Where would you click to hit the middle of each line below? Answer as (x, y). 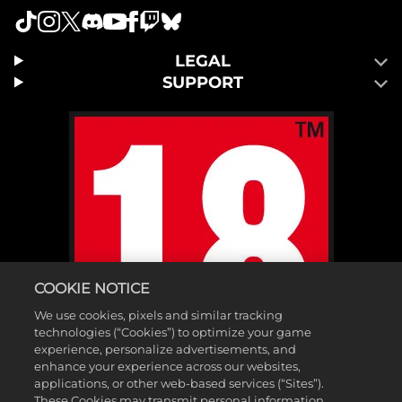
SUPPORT (203, 82)
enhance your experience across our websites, (168, 366)
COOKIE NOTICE (92, 288)
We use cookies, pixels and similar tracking (159, 315)
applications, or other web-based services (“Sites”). (179, 383)
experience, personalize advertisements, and (166, 349)
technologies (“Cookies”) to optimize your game (173, 332)
